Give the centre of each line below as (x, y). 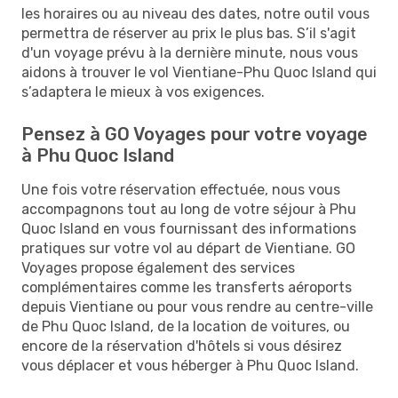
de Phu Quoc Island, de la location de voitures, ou (186, 326)
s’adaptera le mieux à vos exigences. (143, 92)
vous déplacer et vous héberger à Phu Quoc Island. (190, 365)
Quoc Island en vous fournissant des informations (189, 228)
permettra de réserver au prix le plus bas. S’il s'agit (189, 33)
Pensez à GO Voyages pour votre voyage (195, 134)
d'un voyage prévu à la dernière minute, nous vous (190, 52)
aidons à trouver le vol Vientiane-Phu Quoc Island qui (199, 72)
